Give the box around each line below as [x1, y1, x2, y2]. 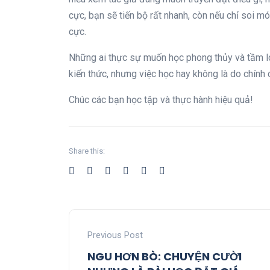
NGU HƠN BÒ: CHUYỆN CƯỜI [87, 249, 242, 264]
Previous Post [87, 230, 143, 240]
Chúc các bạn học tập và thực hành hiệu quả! [69, 94, 253, 105]
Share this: [69, 146, 105, 155]
